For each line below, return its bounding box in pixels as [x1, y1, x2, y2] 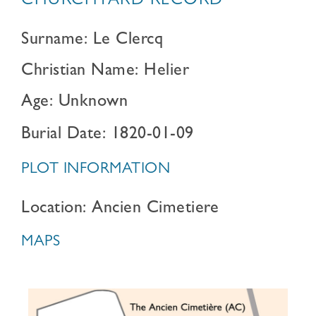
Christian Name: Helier [21, 63, 189, 80]
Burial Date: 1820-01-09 [21, 127, 194, 144]
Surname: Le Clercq [21, 32, 163, 49]
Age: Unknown [21, 95, 128, 111]
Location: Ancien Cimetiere [21, 201, 219, 218]
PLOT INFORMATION [21, 162, 170, 178]
